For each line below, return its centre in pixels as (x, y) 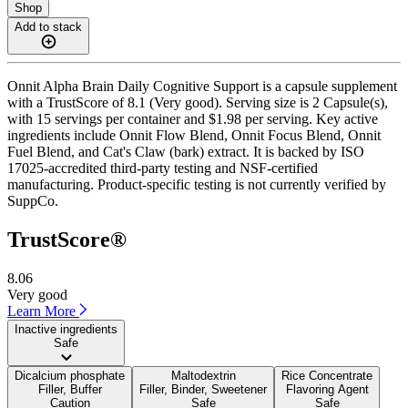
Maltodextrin (203, 375)
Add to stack (48, 26)
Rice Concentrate (327, 375)
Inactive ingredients (66, 329)
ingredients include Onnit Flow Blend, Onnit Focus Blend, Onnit (194, 135)
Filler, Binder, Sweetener (203, 389)
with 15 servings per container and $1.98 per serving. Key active (193, 118)
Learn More (43, 311)
